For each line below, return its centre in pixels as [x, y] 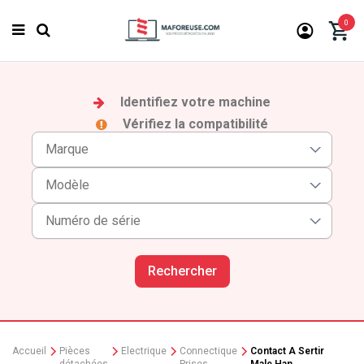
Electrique [144, 351]
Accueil [29, 351]
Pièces [75, 351]
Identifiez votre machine [194, 102]
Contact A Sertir [288, 351]
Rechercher [182, 271]
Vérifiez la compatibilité [194, 123]
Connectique [209, 351]
